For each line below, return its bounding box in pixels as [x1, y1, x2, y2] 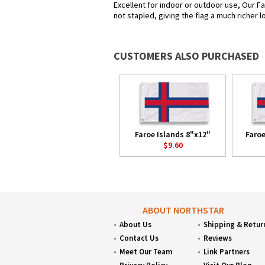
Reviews [203, 233, 232, 243]
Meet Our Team [119, 247, 172, 257]
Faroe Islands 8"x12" [135, 129, 211, 140]
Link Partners [203, 247, 250, 257]
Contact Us [119, 233, 159, 243]
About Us [119, 219, 151, 230]
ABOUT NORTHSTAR [143, 204, 225, 216]
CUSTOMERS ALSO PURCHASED [114, 49, 259, 63]
